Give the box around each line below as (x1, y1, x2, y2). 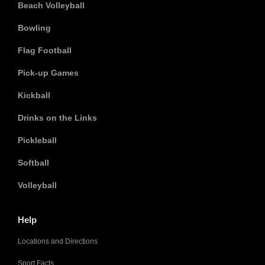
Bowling (18, 23, 51, 33)
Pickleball (18, 135, 57, 145)
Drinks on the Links (18, 113, 97, 122)
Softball (18, 158, 49, 167)
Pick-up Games (18, 68, 79, 77)
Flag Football (18, 46, 72, 55)
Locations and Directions (18, 237, 98, 245)
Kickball (18, 91, 50, 100)
